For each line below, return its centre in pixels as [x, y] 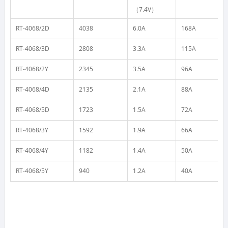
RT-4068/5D [32, 109]
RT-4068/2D [32, 28]
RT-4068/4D [32, 89]
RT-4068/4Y [32, 150]
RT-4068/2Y [32, 69]
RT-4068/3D [32, 48]
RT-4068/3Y [32, 130]
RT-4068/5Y [32, 170]
